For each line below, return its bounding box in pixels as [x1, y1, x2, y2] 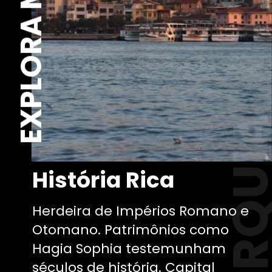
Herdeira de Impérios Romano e [32, 201, 250, 220]
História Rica [32, 165, 175, 196]
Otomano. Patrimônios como [32, 220, 229, 239]
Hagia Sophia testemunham [32, 239, 226, 258]
